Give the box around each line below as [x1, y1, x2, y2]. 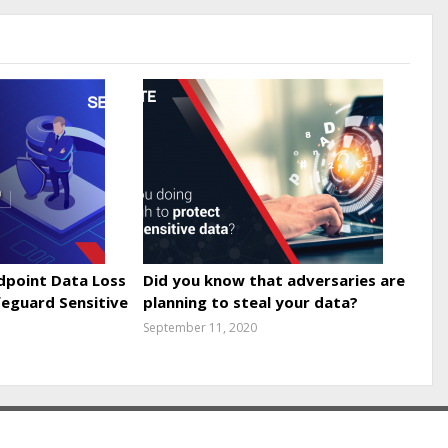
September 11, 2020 [143, 318, 258, 336]
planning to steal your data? [143, 291, 359, 312]
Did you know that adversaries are [143, 269, 406, 290]
